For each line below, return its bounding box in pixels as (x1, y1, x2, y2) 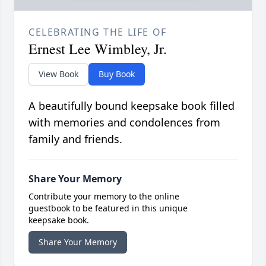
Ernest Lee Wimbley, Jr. (28, 39, 167, 58)
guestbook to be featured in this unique (28, 202, 188, 214)
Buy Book (99, 68, 135, 80)
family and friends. (28, 131, 122, 146)
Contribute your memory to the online (28, 190, 179, 202)
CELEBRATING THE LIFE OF (28, 25, 167, 39)
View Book (39, 68, 78, 80)
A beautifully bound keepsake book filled (28, 98, 235, 113)
